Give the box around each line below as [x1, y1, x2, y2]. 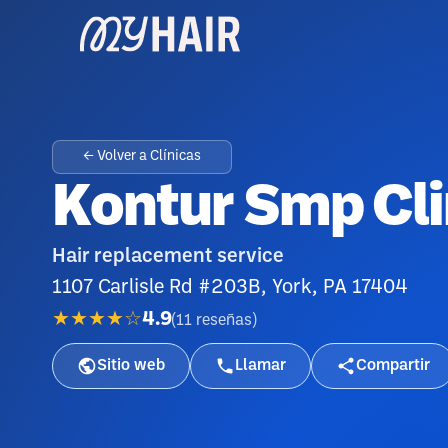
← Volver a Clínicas [83, 150, 201, 163]
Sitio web [97, 358, 165, 373]
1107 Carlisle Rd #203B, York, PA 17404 [52, 279, 408, 297]
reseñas [196, 312, 252, 328]
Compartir [356, 358, 430, 373]
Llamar [235, 358, 286, 373]
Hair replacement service [52, 248, 284, 266]
